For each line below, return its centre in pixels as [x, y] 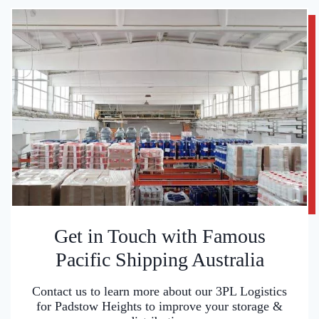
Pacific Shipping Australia [159, 260]
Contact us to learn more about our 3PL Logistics [159, 292]
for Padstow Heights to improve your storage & [159, 307]
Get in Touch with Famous [159, 236]
